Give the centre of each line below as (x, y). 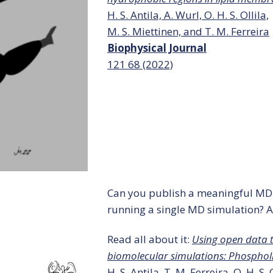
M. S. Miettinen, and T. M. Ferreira (188, 31)
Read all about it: (150, 239)
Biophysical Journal (157, 48)
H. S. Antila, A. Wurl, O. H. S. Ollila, (188, 15)
